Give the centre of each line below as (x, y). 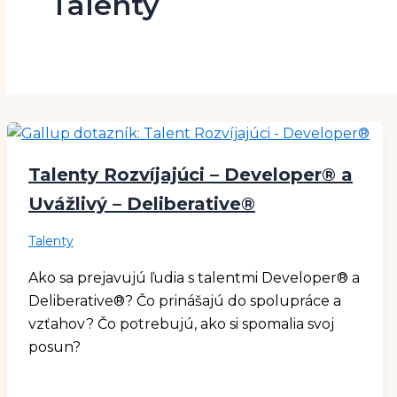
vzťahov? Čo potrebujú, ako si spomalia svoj (181, 323)
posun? (54, 346)
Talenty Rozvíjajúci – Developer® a (191, 174)
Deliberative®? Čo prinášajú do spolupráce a (185, 300)
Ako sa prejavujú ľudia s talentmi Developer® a (194, 277)
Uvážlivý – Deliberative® (142, 203)
